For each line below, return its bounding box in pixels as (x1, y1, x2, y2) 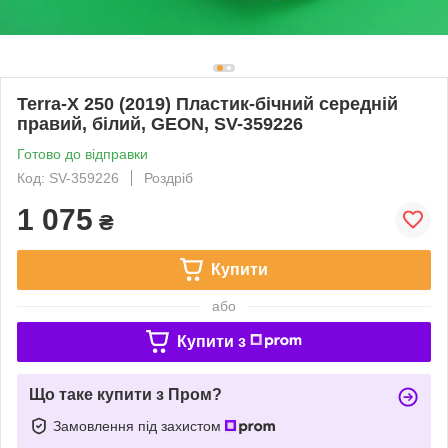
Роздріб (144, 169, 193, 186)
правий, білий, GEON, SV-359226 (17, 113, 303, 134)
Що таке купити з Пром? (29, 385, 222, 403)
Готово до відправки (17, 145, 148, 162)
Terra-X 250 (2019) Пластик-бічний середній (17, 93, 398, 114)
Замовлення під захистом (53, 417, 225, 434)
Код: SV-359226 (17, 169, 119, 186)
